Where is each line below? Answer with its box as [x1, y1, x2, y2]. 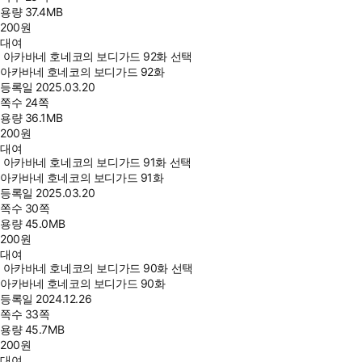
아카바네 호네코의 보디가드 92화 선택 [2, 49, 192, 63]
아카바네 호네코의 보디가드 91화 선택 [2, 155, 192, 169]
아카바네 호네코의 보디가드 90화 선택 [2, 261, 193, 275]
